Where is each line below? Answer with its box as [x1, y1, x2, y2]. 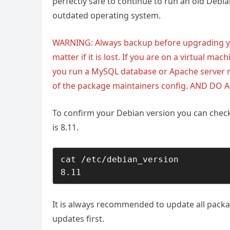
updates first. [52, 213, 104, 224]
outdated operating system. [52, 10, 161, 21]
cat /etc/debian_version [61, 155, 179, 164]
